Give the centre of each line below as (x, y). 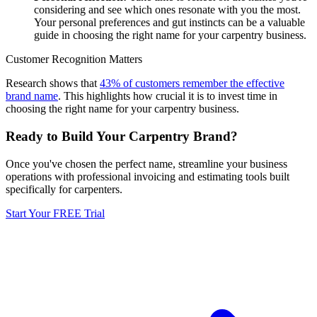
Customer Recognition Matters (74, 59)
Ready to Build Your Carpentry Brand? (122, 137)
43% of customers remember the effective (192, 83)
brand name (32, 96)
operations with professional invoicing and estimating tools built (148, 176)
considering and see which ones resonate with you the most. (167, 10)
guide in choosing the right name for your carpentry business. (170, 35)
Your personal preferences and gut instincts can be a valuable (169, 23)
